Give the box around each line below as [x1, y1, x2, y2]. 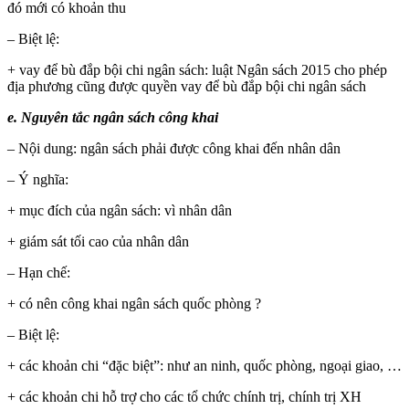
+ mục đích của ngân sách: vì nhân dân [7, 202, 232, 218]
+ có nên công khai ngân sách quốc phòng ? [7, 295, 261, 311]
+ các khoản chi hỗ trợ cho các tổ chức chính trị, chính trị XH [7, 388, 362, 404]
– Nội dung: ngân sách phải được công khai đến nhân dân [7, 140, 341, 156]
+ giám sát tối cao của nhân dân [7, 233, 189, 249]
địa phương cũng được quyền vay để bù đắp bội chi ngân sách [7, 78, 366, 94]
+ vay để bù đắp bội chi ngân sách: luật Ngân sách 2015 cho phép [7, 61, 387, 78]
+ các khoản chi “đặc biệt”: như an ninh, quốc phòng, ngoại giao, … [7, 357, 402, 373]
